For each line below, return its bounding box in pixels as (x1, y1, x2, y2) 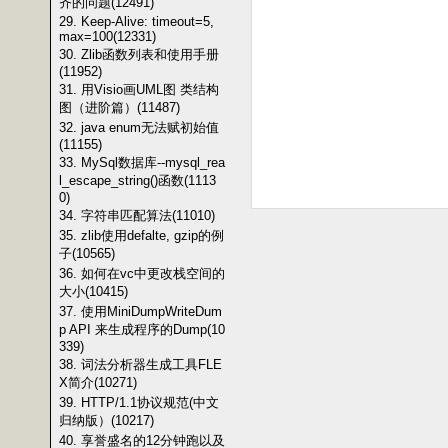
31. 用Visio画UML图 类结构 (59, 82, 219, 97)
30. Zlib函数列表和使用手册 (59, 47, 219, 62)
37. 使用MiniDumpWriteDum (59, 304, 222, 319)
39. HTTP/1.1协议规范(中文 (59, 395, 219, 410)
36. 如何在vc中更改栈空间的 (59, 266, 225, 281)
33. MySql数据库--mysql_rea (59, 155, 225, 170)
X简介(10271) (59, 375, 137, 390)
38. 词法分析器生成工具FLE (59, 357, 222, 372)
